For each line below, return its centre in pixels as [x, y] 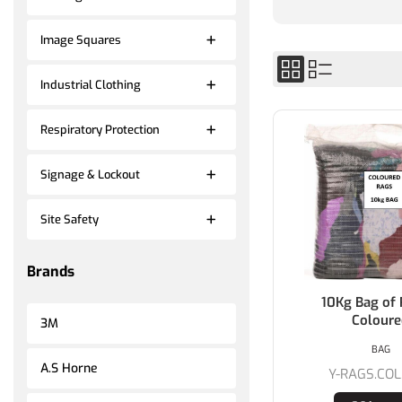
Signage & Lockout [90, 174]
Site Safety [70, 219]
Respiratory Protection [100, 129]
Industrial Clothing [91, 84]
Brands [51, 271]
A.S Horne [69, 368]
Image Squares [81, 39]
